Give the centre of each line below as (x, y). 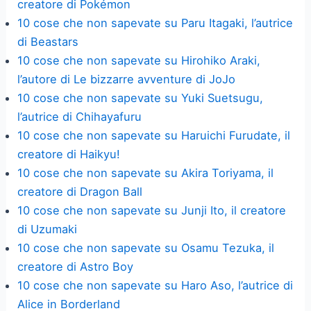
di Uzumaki (48, 229)
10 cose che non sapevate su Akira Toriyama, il (146, 173)
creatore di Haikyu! (69, 154)
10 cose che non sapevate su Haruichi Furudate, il (154, 135)
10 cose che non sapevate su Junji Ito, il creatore (152, 210)
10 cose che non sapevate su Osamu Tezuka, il (146, 248)
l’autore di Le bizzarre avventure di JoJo (127, 79)
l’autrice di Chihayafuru (80, 117)
